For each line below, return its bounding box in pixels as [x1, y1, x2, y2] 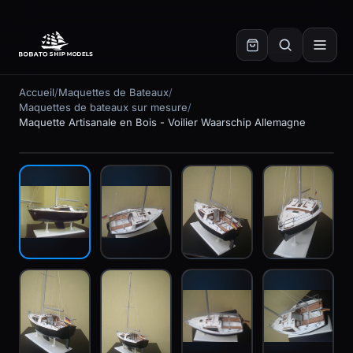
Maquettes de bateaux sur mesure [19, 101, 188, 113]
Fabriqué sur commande [43, 172, 146, 183]
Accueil [19, 86, 54, 98]
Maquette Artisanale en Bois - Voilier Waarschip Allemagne [19, 116, 306, 128]
